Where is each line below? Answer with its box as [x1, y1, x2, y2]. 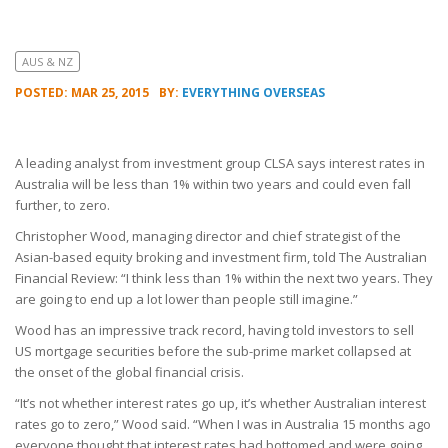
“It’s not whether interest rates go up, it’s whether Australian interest [15, 394, 426, 412]
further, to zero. [15, 196, 110, 214]
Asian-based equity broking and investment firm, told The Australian [15, 248, 427, 266]
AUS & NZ [22, 54, 73, 69]
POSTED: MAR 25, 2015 [15, 84, 149, 101]
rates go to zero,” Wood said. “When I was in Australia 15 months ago [15, 415, 431, 433]
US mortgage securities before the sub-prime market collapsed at [15, 342, 411, 360]
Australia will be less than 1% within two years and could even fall [15, 175, 411, 193]
